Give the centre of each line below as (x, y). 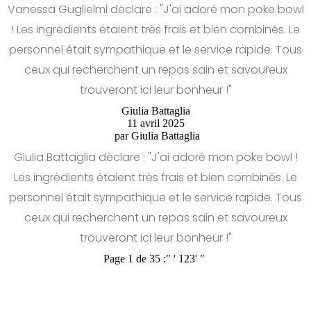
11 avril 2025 (155, 124)
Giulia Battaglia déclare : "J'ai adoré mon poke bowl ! (155, 158)
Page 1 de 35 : (135, 259)
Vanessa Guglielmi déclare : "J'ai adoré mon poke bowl (155, 10)
